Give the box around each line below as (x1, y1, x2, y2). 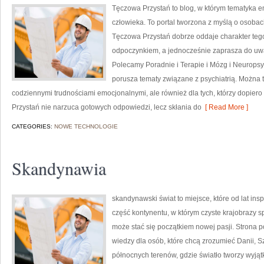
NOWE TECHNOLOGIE (54, 123, 118, 130)
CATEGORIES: (12, 123, 54, 130)
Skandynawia (12, 156, 106, 180)
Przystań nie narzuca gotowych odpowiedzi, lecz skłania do (12, 103, 202, 111)
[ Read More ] (202, 103, 248, 111)
